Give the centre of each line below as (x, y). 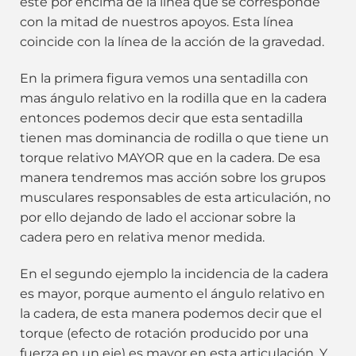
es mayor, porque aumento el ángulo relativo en (172, 293)
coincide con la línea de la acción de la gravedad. (172, 42)
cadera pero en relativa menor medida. (142, 238)
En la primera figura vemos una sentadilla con (164, 79)
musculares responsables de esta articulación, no (175, 198)
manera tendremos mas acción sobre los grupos (173, 178)
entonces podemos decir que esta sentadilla (161, 118)
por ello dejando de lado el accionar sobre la (158, 218)
